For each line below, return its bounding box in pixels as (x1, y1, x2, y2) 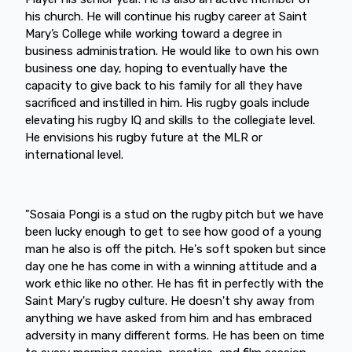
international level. (25, 147, 126, 162)
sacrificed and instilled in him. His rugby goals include (25, 95, 310, 110)
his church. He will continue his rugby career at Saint (25, 9, 307, 24)
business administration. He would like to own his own (25, 43, 319, 58)
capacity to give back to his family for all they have (25, 78, 302, 93)
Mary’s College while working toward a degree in (25, 26, 282, 41)
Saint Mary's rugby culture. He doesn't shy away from (25, 293, 314, 308)
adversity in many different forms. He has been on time (25, 328, 324, 343)
